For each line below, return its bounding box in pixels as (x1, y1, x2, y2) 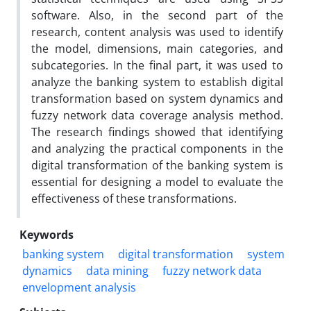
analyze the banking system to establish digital (31, 74, 283, 90)
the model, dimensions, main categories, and (31, 40, 283, 56)
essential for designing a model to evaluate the (31, 174, 283, 190)
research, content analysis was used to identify (31, 24, 283, 40)
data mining (86, 262, 149, 278)
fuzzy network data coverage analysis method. (31, 107, 283, 123)
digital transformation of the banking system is (31, 157, 283, 173)
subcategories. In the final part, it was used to (31, 57, 283, 73)
